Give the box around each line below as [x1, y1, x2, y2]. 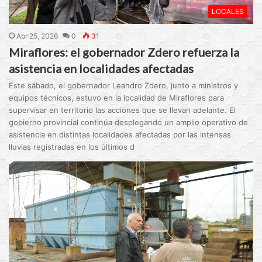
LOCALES [211, 6, 244, 16]
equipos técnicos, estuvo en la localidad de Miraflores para [9, 92, 225, 102]
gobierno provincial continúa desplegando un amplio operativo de [9, 117, 249, 127]
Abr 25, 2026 [16, 31, 58, 40]
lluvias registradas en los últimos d [9, 142, 135, 151]
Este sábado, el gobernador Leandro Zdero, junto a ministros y [9, 80, 239, 90]
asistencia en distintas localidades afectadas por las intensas [9, 129, 232, 139]
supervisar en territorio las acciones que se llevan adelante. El [9, 105, 236, 115]
